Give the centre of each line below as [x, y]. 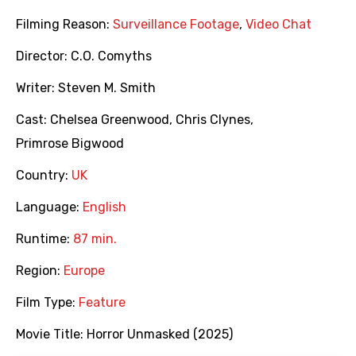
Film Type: [47, 303]
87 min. [95, 239]
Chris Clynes [213, 120]
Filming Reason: [64, 25]
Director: [43, 56]
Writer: [37, 88]
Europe [84, 271]
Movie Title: [51, 335]
